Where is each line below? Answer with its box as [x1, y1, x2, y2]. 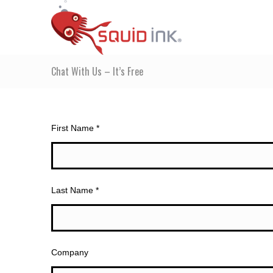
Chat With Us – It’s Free [51, 64, 143, 79]
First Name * [51, 123, 99, 133]
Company [51, 247, 88, 257]
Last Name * [51, 185, 99, 195]
